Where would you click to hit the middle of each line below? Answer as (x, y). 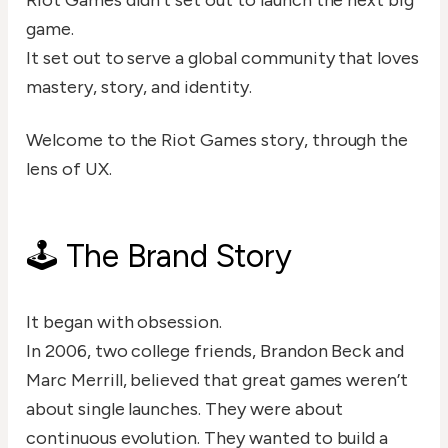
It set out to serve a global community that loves (223, 58)
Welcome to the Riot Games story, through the (217, 140)
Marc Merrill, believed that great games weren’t (217, 380)
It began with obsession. (124, 322)
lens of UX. (69, 169)
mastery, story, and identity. (139, 87)
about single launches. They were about (184, 409)
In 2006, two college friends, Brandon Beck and (215, 351)
